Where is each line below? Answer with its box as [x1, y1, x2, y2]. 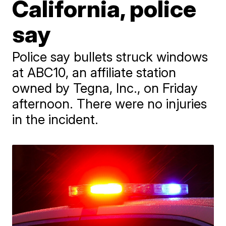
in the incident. [12, 111, 99, 127]
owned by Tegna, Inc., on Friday [12, 80, 198, 96]
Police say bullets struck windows [12, 49, 208, 65]
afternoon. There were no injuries [12, 96, 207, 111]
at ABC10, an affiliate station [12, 65, 177, 80]
